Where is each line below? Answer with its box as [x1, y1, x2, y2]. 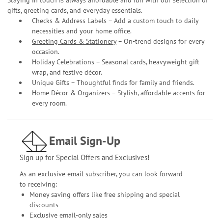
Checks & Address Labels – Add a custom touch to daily [32, 16, 198, 25]
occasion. [32, 47, 59, 56]
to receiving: [19, 179, 57, 189]
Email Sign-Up [49, 133, 120, 148]
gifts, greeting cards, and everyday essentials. [7, 5, 142, 15]
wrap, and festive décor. [32, 67, 102, 77]
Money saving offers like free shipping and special [29, 190, 180, 199]
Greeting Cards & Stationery [32, 36, 116, 46]
